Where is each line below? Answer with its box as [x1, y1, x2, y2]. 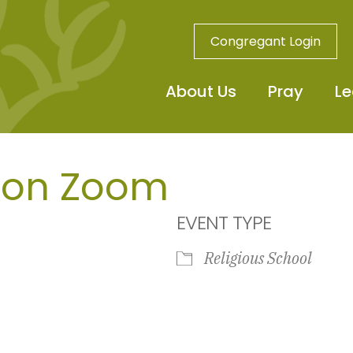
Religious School [204, 247, 312, 269]
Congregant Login [210, 32, 321, 50]
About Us [165, 80, 236, 102]
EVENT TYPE [176, 209, 271, 236]
